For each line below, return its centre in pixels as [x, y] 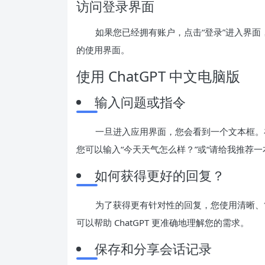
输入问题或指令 [140, 101]
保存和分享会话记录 [153, 248]
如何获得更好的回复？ [160, 175]
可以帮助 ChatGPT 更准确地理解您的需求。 [163, 222]
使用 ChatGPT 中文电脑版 [158, 76]
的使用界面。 [103, 49]
